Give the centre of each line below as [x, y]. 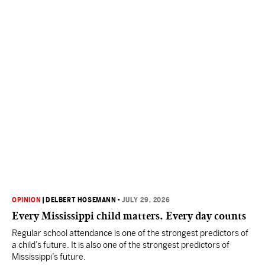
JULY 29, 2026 [146, 200]
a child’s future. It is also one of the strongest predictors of [121, 245]
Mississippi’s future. [49, 257]
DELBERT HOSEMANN [81, 200]
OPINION [27, 200]
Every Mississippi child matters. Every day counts [129, 216]
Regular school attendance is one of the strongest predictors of [130, 233]
